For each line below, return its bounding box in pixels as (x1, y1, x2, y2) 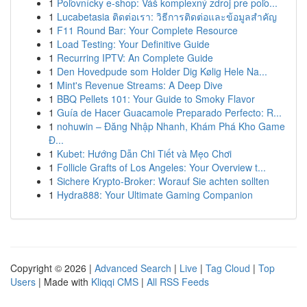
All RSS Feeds (147, 275, 209, 288)
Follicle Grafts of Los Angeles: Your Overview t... (57, 160, 266, 174)
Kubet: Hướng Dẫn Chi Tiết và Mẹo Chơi (57, 147, 232, 160)
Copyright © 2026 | (10, 261, 95, 275)
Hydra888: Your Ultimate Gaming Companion (57, 188, 253, 201)
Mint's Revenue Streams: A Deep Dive (57, 78, 223, 92)
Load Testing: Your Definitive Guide (57, 37, 210, 51)
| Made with (36, 275, 91, 288)
